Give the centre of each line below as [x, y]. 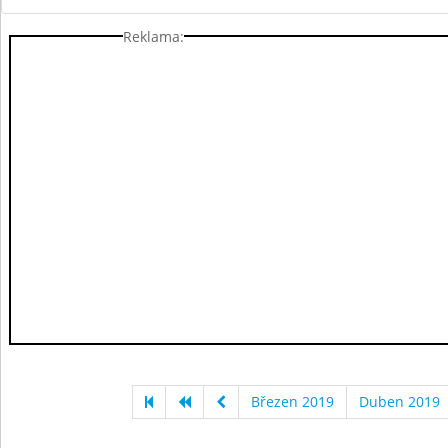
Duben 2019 [399, 401]
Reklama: [153, 36]
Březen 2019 [292, 401]
